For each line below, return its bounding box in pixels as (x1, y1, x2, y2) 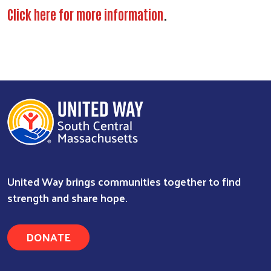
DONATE (26, 227, 71, 247)
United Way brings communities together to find (7, 171, 241, 192)
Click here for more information (7, 5, 163, 22)
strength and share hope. (7, 188, 128, 208)
